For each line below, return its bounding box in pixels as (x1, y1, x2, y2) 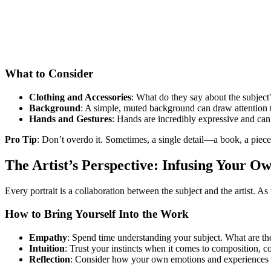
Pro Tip (5, 134, 37, 145)
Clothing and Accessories (29, 91, 131, 102)
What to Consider (5, 67, 93, 80)
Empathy (29, 232, 67, 243)
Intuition (29, 243, 65, 254)
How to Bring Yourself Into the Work (5, 207, 189, 221)
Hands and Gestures (29, 113, 112, 124)
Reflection (29, 254, 70, 265)
